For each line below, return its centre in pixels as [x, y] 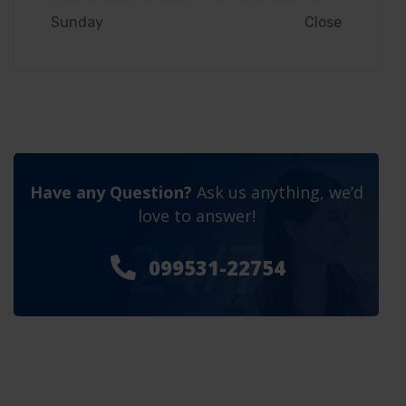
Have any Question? [111, 192]
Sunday [77, 22]
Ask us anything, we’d [277, 192]
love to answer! [196, 215]
